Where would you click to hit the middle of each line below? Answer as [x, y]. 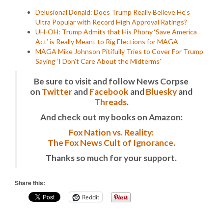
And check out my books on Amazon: [111, 117]
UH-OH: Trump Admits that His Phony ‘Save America [116, 32]
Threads [110, 102]
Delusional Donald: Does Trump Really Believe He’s [113, 12]
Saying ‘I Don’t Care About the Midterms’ [98, 61]
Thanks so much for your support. [111, 158]
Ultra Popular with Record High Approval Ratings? [111, 22]
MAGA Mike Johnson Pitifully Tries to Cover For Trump [119, 51]
